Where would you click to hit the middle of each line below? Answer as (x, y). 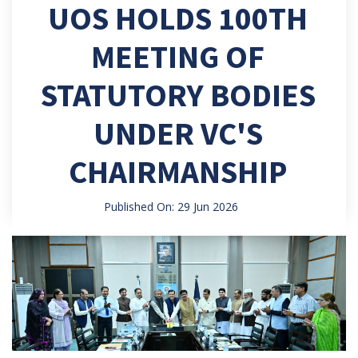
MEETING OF (178, 56)
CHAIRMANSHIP (178, 171)
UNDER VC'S (178, 133)
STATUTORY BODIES (178, 95)
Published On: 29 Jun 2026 (171, 206)
